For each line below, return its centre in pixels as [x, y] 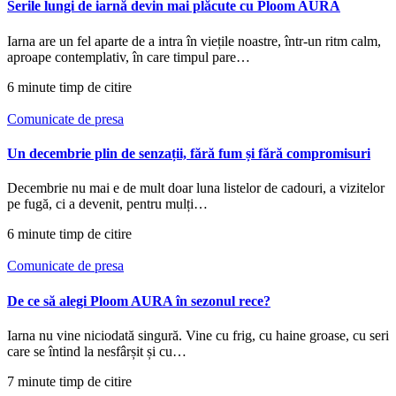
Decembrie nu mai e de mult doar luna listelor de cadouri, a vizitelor [196, 188]
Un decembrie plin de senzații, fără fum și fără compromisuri [189, 154]
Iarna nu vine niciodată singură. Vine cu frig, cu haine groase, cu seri [198, 335]
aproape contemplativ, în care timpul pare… [129, 57]
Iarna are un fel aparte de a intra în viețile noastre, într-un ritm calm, [194, 41]
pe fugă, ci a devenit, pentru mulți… [107, 204]
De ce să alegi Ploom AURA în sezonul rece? [139, 301]
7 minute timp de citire [69, 381]
